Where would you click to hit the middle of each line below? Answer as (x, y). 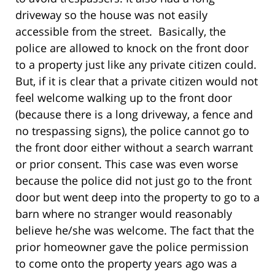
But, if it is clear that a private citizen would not (137, 81)
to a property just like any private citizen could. (137, 65)
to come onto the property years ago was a (126, 264)
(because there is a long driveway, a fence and (134, 114)
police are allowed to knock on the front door (132, 48)
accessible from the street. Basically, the (121, 32)
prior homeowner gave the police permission (132, 247)
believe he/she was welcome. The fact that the (135, 230)
